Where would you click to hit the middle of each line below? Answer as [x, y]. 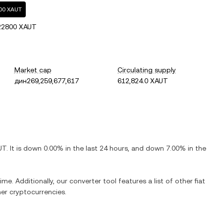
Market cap [33, 70]
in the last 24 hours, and [105, 148]
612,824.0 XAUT [143, 81]
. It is [15, 148]
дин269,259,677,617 [46, 81]
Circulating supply [147, 70]
